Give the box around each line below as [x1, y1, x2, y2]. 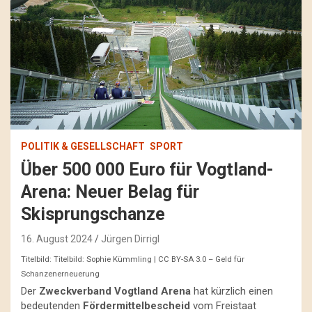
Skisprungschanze [21, 204, 165, 225]
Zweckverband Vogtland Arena [39, 285, 191, 298]
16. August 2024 [21, 233, 93, 245]
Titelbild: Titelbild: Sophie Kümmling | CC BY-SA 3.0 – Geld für [21, 254, 244, 264]
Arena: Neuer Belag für [21, 182, 199, 203]
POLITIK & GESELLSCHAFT [21, 141, 145, 153]
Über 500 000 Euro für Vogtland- [21, 159, 274, 180]
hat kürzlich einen [191, 285, 273, 298]
